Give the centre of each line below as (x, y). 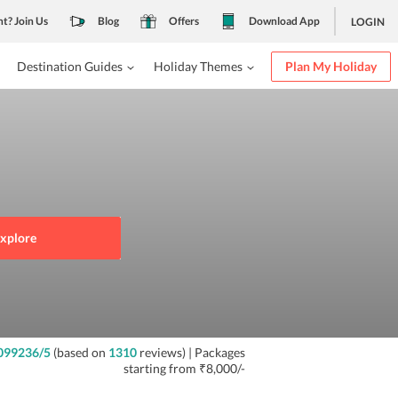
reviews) (161, 352)
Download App (284, 21)
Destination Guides (69, 66)
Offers (184, 21)
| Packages (215, 352)
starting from (161, 368)
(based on (79, 352)
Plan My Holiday (331, 66)
